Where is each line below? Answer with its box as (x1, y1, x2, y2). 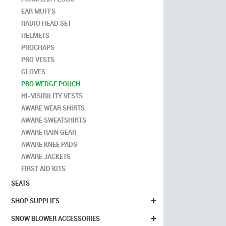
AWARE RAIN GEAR (21, 128, 76, 137)
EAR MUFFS (21, 7, 55, 16)
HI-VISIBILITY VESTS (21, 91, 83, 100)
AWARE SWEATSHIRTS (21, 116, 86, 125)
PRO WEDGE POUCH (21, 79, 80, 88)
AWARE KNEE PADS (21, 140, 77, 149)
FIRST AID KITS (21, 164, 66, 173)
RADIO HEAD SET (21, 19, 71, 28)
